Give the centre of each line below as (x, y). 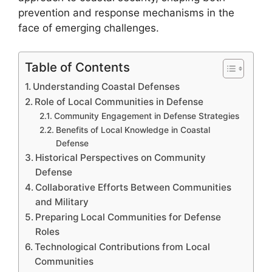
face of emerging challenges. (89, 28)
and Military (62, 202)
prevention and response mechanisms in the (126, 13)
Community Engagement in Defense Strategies (146, 116)
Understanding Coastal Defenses (107, 86)
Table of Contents (77, 67)
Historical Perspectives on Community (121, 157)
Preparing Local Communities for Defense (128, 217)
